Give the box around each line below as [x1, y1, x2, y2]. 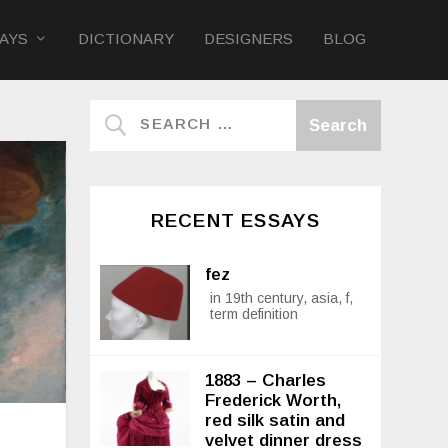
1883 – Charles [205, 371, 327, 391]
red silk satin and [205, 411, 346, 431]
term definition [210, 306, 299, 323]
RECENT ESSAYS [150, 210, 321, 232]
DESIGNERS [203, 30, 293, 48]
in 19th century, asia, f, [210, 290, 354, 307]
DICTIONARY [77, 30, 174, 48]
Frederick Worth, [205, 391, 342, 411]
